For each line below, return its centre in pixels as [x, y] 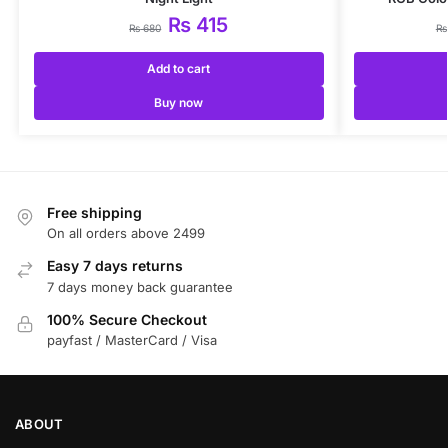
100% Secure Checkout [127, 319]
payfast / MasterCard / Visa [132, 340]
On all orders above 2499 [126, 233]
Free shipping [94, 212]
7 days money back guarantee [140, 286]
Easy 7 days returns [115, 266]
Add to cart [179, 68]
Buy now [179, 102]
